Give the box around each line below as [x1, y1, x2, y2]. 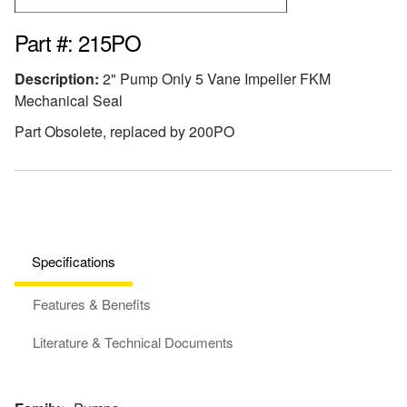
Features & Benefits [33, 294, 151, 313]
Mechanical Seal [15, 90, 123, 111]
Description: [15, 68, 99, 89]
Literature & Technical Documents [33, 333, 233, 352]
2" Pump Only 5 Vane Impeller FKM [99, 68, 331, 89]
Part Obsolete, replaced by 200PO [15, 121, 234, 142]
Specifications [32, 252, 115, 271]
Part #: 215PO [15, 26, 141, 58]
